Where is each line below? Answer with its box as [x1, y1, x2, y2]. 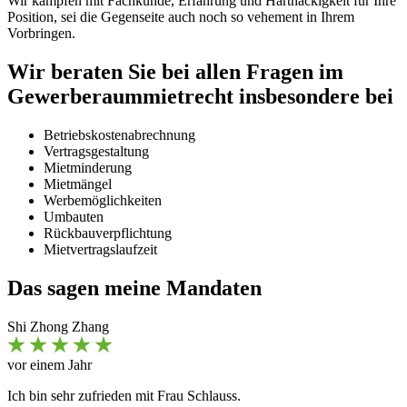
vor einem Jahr [7, 356, 92, 372]
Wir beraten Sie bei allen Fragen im [7, 59, 343, 84]
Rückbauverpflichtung [44, 224, 172, 241]
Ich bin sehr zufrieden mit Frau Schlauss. [7, 387, 241, 403]
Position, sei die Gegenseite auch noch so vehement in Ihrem [7, 8, 354, 25]
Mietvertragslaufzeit [44, 241, 157, 257]
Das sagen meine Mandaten [7, 275, 262, 300]
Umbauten [44, 208, 104, 224]
